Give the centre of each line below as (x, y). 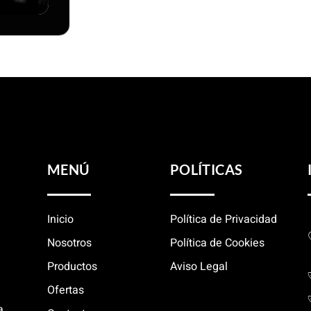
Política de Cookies (217, 243)
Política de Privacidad (223, 219)
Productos (72, 266)
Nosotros (69, 243)
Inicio (60, 219)
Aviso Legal (199, 266)
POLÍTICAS (206, 170)
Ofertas (65, 290)
